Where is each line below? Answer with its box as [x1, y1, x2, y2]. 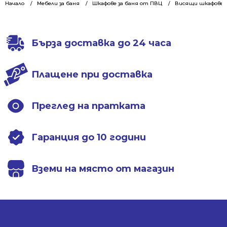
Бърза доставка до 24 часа [31, 37, 171, 49]
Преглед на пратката [31, 100, 145, 112]
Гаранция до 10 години [31, 132, 146, 143]
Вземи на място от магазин [31, 163, 174, 175]
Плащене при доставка [31, 69, 153, 81]
